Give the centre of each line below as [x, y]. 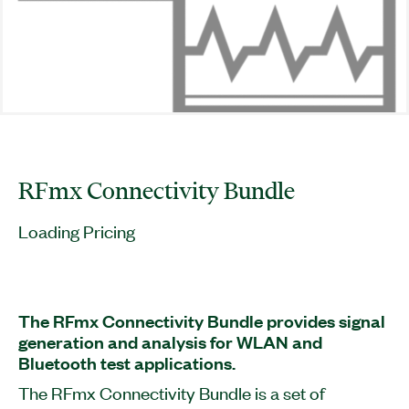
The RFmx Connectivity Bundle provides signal [202, 321]
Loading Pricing [77, 231]
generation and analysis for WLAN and [170, 342]
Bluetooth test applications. [127, 363]
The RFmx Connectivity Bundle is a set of [172, 392]
